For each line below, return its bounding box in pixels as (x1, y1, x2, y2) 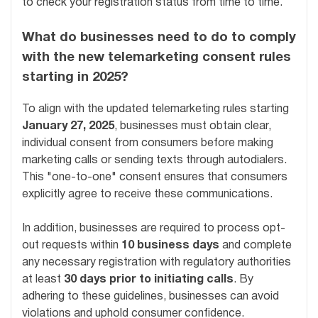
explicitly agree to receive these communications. (22, 190, 273, 200)
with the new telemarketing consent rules (22, 51, 291, 64)
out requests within (22, 241, 121, 251)
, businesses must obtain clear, (114, 121, 271, 132)
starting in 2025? (22, 71, 128, 84)
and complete (219, 241, 292, 251)
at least (22, 275, 64, 285)
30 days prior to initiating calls (64, 275, 234, 285)
